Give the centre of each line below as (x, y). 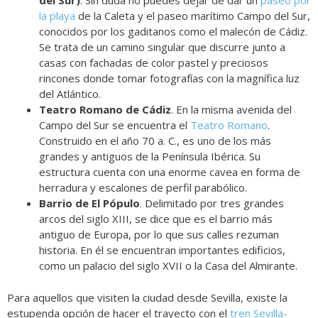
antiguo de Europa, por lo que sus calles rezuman (159, 235)
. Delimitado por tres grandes (212, 203)
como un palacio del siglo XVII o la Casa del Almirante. (168, 266)
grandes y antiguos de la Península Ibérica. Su (150, 157)
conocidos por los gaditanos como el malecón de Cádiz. (173, 32)
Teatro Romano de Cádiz (105, 110)
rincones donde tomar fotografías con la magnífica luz (169, 78)
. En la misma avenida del (231, 110)
